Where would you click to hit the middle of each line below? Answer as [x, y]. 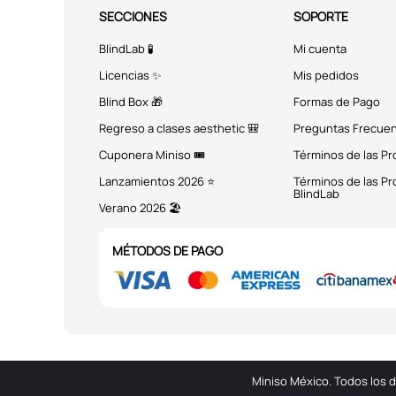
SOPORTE [321, 16]
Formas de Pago [337, 102]
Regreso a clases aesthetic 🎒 [179, 128]
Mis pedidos [326, 75]
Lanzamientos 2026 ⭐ [157, 181]
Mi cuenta [320, 49]
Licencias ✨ [130, 75]
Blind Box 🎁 [131, 102]
